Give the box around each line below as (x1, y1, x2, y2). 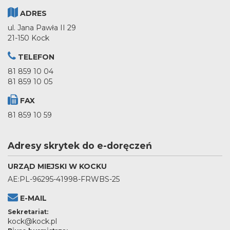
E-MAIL (18, 193, 47, 203)
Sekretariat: (8, 207, 48, 216)
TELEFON (16, 52, 54, 62)
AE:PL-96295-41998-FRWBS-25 (8, 174, 120, 184)
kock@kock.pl (8, 216, 57, 226)
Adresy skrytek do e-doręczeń (8, 140, 152, 151)
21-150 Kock (8, 33, 49, 43)
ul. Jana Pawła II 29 (8, 23, 76, 32)
